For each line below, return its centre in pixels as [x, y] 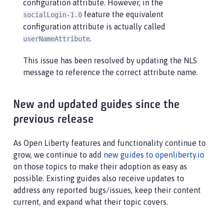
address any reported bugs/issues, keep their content [107, 190]
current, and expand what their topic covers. [91, 202]
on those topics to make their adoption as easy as [100, 166]
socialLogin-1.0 [53, 14]
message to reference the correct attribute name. [110, 72]
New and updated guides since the [96, 105]
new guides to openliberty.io [154, 154]
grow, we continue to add [58, 154]
